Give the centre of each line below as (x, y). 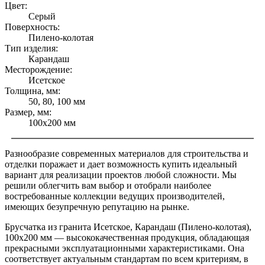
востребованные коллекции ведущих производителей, (115, 196)
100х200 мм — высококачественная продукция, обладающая (127, 238)
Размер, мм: (28, 112)
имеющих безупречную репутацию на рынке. (97, 207)
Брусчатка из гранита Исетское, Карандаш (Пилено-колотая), (128, 227)
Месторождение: (38, 70)
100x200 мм (52, 123)
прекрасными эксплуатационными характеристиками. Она (125, 248)
